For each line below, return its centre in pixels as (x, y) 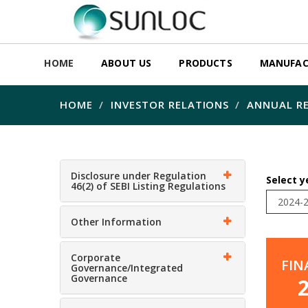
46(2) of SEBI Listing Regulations (148, 186)
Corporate (96, 257)
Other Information (116, 222)
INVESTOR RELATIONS (170, 104)
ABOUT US (126, 63)
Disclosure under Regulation (139, 176)
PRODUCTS (206, 63)
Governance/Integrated (127, 268)
